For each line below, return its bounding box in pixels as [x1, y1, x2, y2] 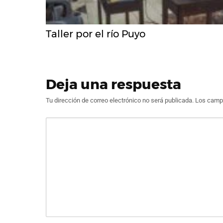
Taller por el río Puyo [46, 28, 145, 40]
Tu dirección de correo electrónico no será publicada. [46, 97, 194, 105]
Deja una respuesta [46, 76, 181, 93]
